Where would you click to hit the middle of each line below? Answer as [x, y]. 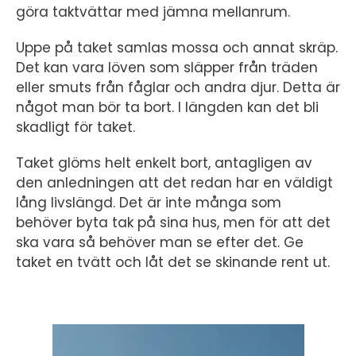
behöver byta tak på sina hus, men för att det [173, 222]
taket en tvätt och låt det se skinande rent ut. [175, 262]
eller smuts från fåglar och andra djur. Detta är [178, 87]
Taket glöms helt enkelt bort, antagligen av [164, 163]
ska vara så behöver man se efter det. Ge [160, 242]
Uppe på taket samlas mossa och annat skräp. [177, 48]
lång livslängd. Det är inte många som [149, 203]
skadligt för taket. [77, 127]
